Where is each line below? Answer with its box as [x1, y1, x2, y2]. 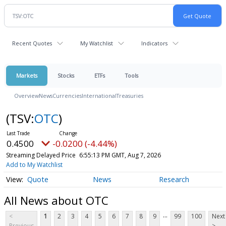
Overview [14, 92, 39, 99]
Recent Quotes [12, 39, 52, 47]
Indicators [141, 39, 167, 47]
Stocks [58, 72, 74, 79]
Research [158, 175, 189, 185]
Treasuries [117, 92, 143, 99]
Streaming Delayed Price [6, 151, 76, 159]
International [82, 92, 117, 99]
